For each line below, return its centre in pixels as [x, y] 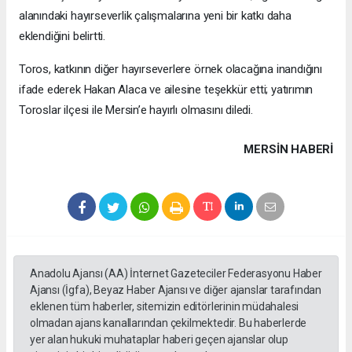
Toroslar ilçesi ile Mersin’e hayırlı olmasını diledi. [136, 110]
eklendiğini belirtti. [62, 37]
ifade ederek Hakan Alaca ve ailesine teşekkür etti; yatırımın [166, 90]
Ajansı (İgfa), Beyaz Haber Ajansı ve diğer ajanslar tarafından [176, 290]
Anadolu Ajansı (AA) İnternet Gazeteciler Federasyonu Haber [176, 274]
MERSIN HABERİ [288, 150]
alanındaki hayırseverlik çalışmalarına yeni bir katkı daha [155, 16]
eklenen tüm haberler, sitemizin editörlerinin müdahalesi [165, 307]
